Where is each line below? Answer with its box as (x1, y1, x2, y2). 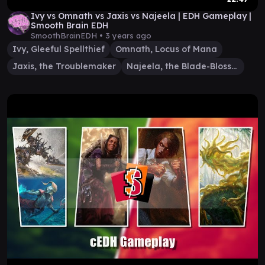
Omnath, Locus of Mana (115, 44, 217, 54)
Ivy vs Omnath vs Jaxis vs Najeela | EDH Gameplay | (31, 11, 251, 21)
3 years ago (105, 31, 151, 40)
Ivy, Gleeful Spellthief (12, 44, 105, 54)
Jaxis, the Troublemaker (12, 61, 116, 72)
